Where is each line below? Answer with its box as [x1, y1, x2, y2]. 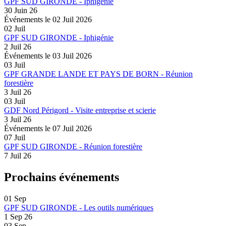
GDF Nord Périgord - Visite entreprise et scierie [4, 106, 156, 115]
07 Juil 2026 [52, 124, 92, 133]
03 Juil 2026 [52, 51, 92, 61]
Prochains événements [4, 171, 119, 184]
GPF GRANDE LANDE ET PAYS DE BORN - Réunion [4, 70, 193, 79]
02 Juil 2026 [52, 15, 92, 24]
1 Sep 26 [4, 212, 32, 221]
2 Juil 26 [4, 42, 31, 51]
